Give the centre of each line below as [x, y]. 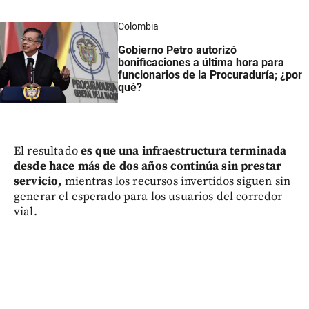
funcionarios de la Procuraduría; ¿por [210, 74]
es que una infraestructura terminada [182, 151]
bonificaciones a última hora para [201, 62]
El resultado [46, 151]
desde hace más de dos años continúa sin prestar [148, 166]
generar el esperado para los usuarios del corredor [148, 196]
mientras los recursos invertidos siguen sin [177, 181]
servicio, [39, 181]
